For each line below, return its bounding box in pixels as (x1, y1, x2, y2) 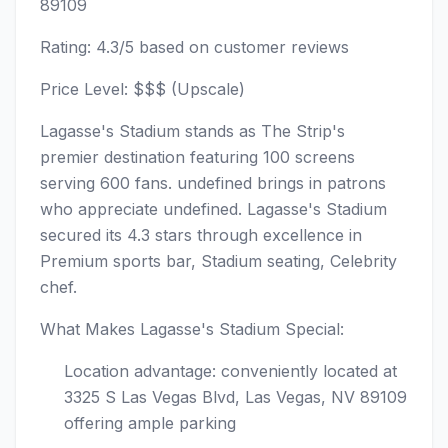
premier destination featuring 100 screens (40, 147, 355, 167)
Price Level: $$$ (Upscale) (40, 79, 245, 99)
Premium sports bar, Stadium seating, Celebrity (40, 251, 397, 271)
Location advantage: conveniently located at (64, 361, 397, 381)
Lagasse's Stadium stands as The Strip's (40, 121, 345, 141)
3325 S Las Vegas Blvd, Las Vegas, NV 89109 (64, 387, 407, 407)
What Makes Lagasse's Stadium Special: (40, 319, 344, 339)
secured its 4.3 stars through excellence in (40, 225, 362, 245)
